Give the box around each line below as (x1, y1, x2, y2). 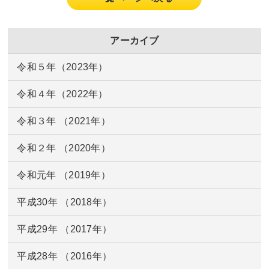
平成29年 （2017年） (17, 224, 112, 235)
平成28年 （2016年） (17, 251, 112, 262)
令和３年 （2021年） (17, 116, 111, 127)
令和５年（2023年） (17, 62, 108, 73)
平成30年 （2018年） (17, 197, 112, 208)
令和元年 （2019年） (17, 170, 111, 181)
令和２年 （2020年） (17, 143, 111, 154)
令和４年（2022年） (17, 89, 108, 100)
